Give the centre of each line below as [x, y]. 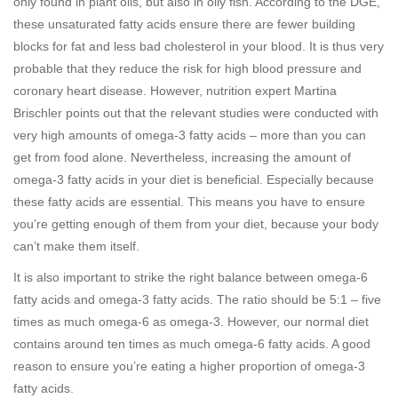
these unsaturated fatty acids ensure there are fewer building [184, 24]
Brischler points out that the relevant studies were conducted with [196, 113]
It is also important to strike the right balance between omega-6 [191, 277]
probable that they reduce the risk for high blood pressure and [187, 68]
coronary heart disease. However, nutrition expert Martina [175, 91]
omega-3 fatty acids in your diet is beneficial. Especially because [194, 179]
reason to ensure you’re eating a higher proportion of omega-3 [189, 366]
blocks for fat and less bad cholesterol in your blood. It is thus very [199, 46]
